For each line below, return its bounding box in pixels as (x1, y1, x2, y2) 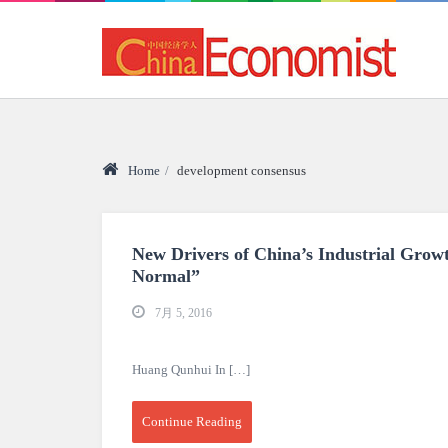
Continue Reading (142, 414, 242, 429)
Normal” (132, 266, 200, 286)
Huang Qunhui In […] (132, 362, 250, 377)
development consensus (177, 163, 306, 178)
